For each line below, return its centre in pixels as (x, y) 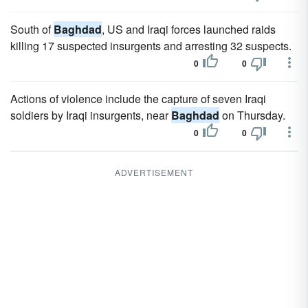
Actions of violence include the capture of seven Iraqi (138, 99)
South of (32, 29)
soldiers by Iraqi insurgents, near (91, 115)
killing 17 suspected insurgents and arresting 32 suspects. (151, 46)
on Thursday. (252, 115)
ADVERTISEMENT (154, 172)
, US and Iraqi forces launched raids (189, 29)
